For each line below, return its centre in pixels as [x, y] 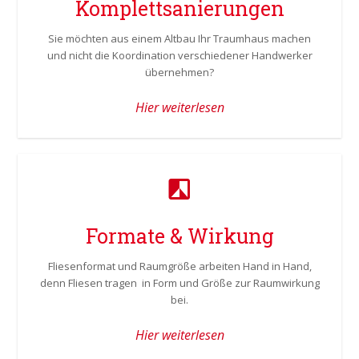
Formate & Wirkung [179, 236]
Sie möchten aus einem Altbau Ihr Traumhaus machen [179, 38]
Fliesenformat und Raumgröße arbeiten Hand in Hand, [179, 266]
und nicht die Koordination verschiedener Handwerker [179, 55]
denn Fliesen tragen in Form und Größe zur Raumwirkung [179, 283]
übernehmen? [179, 72]
